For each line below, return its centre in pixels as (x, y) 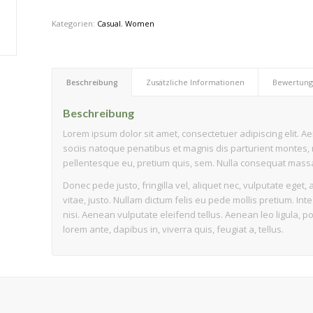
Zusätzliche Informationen (195, 82)
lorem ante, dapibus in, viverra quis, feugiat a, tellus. (173, 230)
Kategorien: (74, 24)
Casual (109, 24)
